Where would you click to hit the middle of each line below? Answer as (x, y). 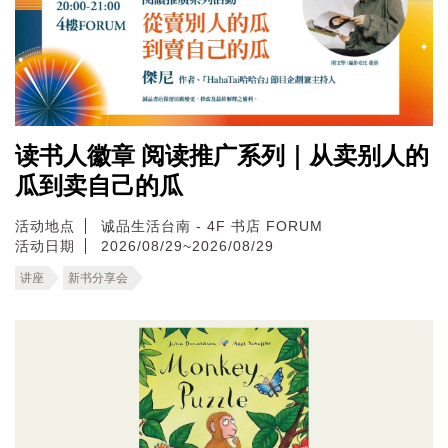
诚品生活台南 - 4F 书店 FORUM (212, 225)
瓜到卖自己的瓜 (99, 185)
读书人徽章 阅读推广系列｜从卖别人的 (222, 155)
